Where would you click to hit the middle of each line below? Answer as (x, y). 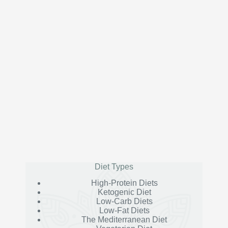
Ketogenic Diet (124, 192)
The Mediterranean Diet (124, 220)
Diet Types (114, 166)
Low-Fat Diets (124, 211)
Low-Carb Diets (124, 202)
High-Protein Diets (124, 183)
